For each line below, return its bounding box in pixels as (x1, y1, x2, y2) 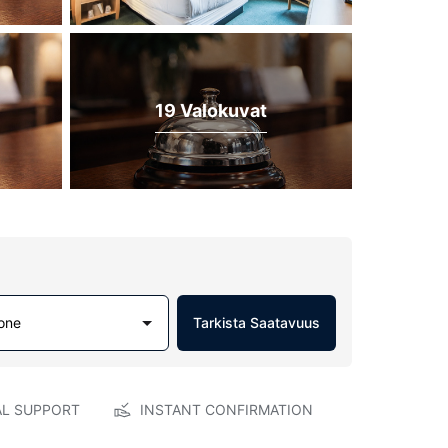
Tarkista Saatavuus (193, 314, 320, 331)
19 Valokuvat (155, 99, 267, 121)
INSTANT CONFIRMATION (139, 401, 313, 418)
